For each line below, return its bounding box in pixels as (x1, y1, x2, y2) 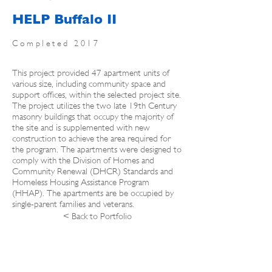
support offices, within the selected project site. (12, 90, 181, 100)
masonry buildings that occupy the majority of (12, 112, 174, 122)
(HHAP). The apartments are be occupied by (12, 188, 174, 199)
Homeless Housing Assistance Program (12, 177, 149, 188)
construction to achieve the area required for (12, 134, 171, 144)
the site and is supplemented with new (12, 123, 150, 133)
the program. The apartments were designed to (12, 144, 182, 155)
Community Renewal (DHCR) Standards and (12, 166, 173, 177)
